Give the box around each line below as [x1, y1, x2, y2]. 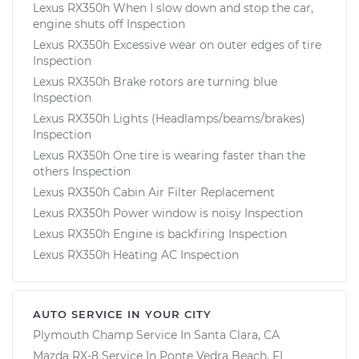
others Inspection [33, 163, 131, 179]
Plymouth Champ [33, 327, 133, 342]
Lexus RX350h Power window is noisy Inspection [33, 205, 303, 220]
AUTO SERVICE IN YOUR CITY [33, 307, 212, 321]
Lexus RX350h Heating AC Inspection [33, 247, 239, 262]
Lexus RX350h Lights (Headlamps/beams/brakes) [33, 111, 305, 126]
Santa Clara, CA [194, 327, 280, 342]
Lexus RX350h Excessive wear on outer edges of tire [33, 37, 321, 52]
